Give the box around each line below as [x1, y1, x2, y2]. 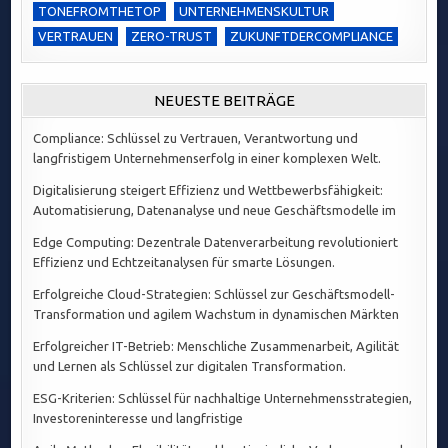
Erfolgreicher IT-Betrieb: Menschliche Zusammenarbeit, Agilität [33, 339, 400, 354]
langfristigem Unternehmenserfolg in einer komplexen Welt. [33, 151, 382, 166]
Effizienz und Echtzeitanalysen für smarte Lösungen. [33, 255, 336, 270]
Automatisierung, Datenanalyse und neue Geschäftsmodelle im [33, 203, 397, 218]
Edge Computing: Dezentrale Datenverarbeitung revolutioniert [33, 235, 399, 250]
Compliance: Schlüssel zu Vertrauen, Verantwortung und [33, 131, 359, 146]
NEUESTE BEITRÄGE [153, 92, 295, 110]
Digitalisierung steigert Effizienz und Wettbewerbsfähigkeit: [33, 183, 384, 198]
